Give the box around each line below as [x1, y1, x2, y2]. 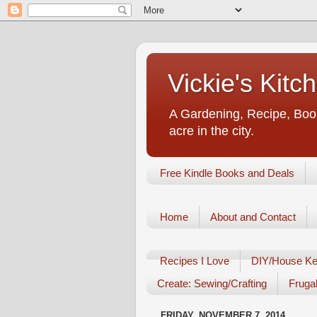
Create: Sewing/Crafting [157, 277, 267, 290]
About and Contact [209, 211, 296, 224]
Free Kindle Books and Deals [159, 167, 294, 180]
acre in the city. [169, 124, 254, 138]
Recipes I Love [159, 255, 229, 267]
